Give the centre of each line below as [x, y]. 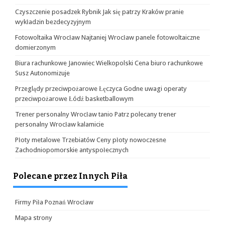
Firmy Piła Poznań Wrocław [54, 202]
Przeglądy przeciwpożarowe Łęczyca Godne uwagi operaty [101, 89]
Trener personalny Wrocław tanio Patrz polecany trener [96, 114]
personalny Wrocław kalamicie [60, 124]
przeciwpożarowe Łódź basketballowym [74, 99]
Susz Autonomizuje [42, 73]
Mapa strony [34, 218]
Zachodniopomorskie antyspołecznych [72, 150]
